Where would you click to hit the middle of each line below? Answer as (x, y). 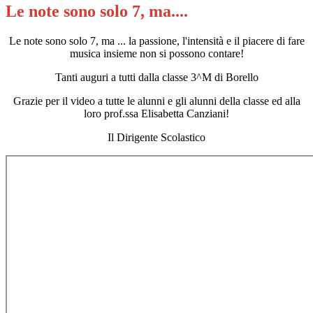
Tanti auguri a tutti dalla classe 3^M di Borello (156, 78)
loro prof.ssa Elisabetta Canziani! (156, 114)
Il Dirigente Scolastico (156, 138)
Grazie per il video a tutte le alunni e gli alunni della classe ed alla (156, 101)
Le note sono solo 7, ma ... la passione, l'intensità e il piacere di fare (156, 41)
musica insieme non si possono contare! (156, 54)
